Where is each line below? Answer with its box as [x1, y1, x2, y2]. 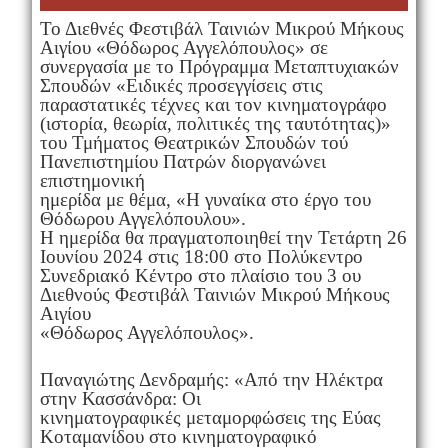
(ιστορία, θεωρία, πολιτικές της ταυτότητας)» [39, 113, 391, 135]
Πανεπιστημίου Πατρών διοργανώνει [39, 151, 326, 173]
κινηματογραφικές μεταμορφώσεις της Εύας [39, 407, 381, 429]
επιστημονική [39, 170, 145, 192]
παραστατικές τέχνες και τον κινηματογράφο [39, 94, 387, 116]
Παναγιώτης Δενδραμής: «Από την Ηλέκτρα [39, 369, 383, 391]
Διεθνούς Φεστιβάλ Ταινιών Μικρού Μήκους [39, 284, 390, 306]
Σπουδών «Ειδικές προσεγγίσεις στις [39, 75, 323, 97]
